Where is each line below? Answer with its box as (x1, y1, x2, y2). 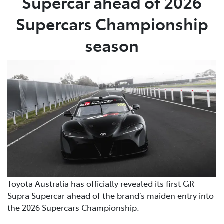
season (85, 33, 139, 56)
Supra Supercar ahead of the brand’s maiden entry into (7, 190, 214, 201)
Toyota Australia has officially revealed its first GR (7, 178, 194, 189)
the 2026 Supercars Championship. (7, 202, 139, 213)
